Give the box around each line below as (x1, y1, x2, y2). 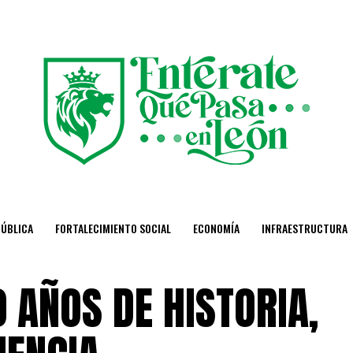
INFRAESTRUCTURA (262, 220, 347, 236)
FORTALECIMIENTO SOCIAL (55, 220, 171, 236)
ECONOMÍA (193, 220, 240, 236)
